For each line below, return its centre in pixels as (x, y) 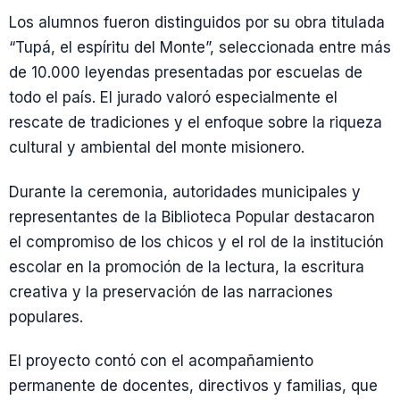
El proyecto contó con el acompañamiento (161, 360)
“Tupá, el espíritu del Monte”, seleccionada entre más (200, 48)
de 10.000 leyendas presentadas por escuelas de (186, 73)
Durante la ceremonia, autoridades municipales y (185, 192)
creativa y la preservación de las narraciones (171, 292)
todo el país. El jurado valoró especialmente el (173, 98)
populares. (46, 317)
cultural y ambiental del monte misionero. (157, 148)
